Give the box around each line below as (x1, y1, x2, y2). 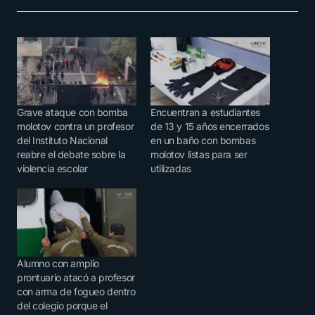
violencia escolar (17, 162, 88, 175)
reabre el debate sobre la (17, 148, 126, 161)
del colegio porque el (17, 300, 108, 312)
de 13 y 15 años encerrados (150, 120, 269, 133)
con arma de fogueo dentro (17, 285, 136, 298)
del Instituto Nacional (17, 134, 108, 147)
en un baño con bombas (150, 134, 256, 147)
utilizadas (150, 162, 191, 175)
